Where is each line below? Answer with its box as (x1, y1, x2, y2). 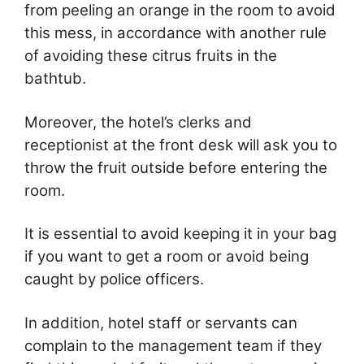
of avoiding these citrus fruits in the (24, 46, 277, 66)
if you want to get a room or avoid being (24, 247, 309, 266)
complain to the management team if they (24, 336, 322, 355)
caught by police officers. (24, 270, 204, 289)
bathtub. (24, 69, 86, 89)
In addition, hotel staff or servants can (24, 313, 297, 332)
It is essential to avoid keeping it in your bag (24, 224, 336, 244)
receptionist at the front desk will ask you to (24, 135, 337, 154)
